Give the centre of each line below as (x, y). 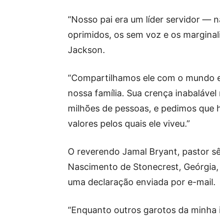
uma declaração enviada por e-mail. (142, 182)
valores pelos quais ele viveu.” (129, 124)
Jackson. (86, 50)
